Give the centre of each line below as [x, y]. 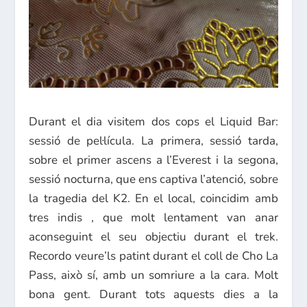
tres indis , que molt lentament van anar [153, 218]
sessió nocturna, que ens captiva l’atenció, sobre [153, 180]
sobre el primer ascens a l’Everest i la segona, [153, 160]
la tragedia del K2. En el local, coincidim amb [153, 199]
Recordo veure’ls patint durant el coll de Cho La [153, 256]
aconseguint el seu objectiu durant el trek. [153, 237]
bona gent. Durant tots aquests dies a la [153, 295]
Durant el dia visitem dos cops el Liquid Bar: [153, 122]
